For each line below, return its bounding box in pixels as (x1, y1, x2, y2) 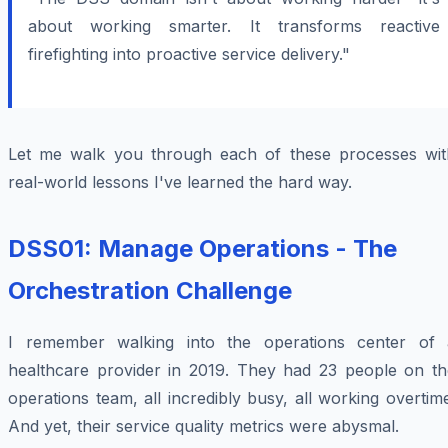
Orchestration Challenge (8, 276, 292, 306)
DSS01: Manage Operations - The (8, 234, 397, 264)
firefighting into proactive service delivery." (28, 44, 350, 65)
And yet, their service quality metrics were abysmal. (8, 416, 399, 437)
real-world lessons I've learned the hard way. (8, 172, 352, 193)
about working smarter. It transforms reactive (28, 16, 440, 37)
